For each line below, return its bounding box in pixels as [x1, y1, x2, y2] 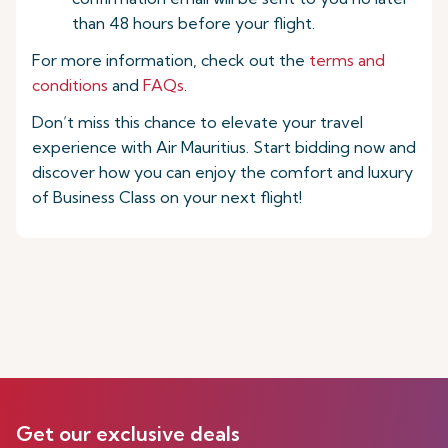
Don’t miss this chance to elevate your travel [32, 112, 363, 132]
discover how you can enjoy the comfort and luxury [32, 162, 413, 182]
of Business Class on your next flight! [32, 187, 302, 207]
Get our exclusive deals [16, 421, 240, 446]
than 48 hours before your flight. [72, 13, 315, 33]
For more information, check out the [32, 50, 309, 70]
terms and [309, 50, 385, 70]
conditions [32, 75, 108, 95]
